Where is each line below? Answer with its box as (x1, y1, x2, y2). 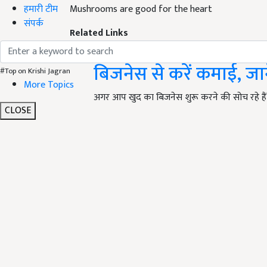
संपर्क (24, 15, 44, 32)
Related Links (70, 24, 128, 41)
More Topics (24, 76, 74, 93)
